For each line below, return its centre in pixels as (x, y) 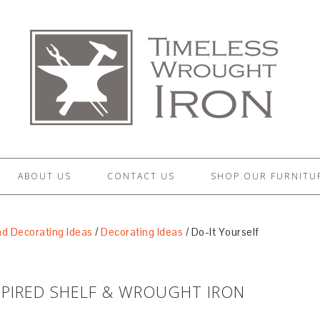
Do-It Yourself (224, 232)
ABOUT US (45, 176)
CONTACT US (141, 176)
